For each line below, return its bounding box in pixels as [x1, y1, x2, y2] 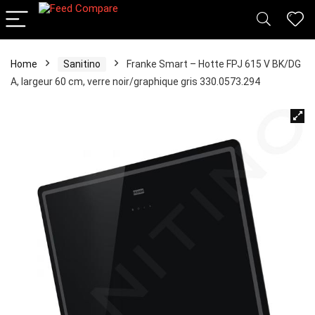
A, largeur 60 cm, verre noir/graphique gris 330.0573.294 [11, 76, 260, 87]
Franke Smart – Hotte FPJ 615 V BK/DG [127, 58, 301, 70]
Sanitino [63, 58, 101, 70]
